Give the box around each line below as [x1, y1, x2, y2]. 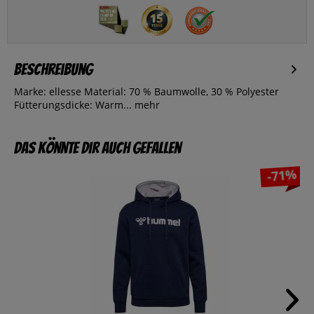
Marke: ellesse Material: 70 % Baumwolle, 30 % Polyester [14, 85, 279, 99]
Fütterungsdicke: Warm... [14, 98, 132, 112]
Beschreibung [14, 61, 93, 78]
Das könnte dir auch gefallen [14, 139, 181, 157]
